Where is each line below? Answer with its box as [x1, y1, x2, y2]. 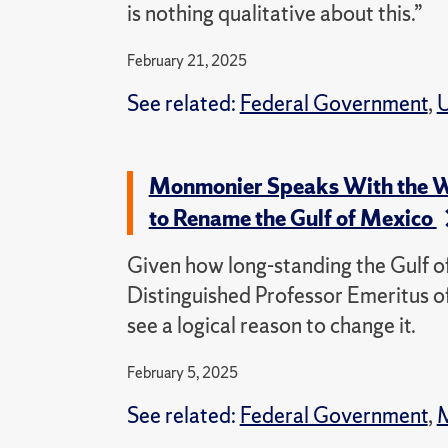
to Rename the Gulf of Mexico [148, 204, 437, 233]
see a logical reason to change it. [126, 311, 416, 340]
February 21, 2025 [126, 50, 247, 71]
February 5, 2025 [126, 362, 238, 383]
